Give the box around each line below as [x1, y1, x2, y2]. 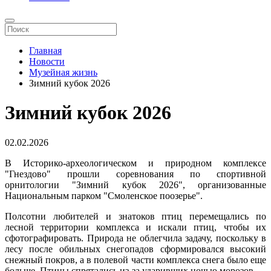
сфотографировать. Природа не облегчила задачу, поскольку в [5, 232, 266, 243]
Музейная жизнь [29, 67, 97, 77]
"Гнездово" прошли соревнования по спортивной [5, 168, 266, 179]
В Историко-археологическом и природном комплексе [5, 157, 266, 168]
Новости [29, 56, 65, 67]
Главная [29, 45, 62, 56]
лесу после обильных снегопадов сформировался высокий [5, 243, 266, 254]
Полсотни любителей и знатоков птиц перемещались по [5, 211, 266, 221]
